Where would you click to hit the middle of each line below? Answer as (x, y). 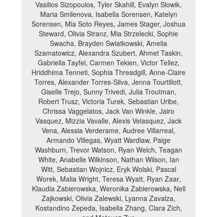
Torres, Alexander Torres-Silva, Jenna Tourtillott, (108, 82)
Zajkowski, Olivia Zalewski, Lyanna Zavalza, (108, 198)
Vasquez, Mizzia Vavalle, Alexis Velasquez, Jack (108, 121)
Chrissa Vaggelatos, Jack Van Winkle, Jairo (108, 111)
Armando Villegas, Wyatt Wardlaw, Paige (108, 140)
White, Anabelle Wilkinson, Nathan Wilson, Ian (108, 159)
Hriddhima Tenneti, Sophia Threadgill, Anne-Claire (108, 72)
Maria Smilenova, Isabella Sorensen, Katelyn (108, 14)
